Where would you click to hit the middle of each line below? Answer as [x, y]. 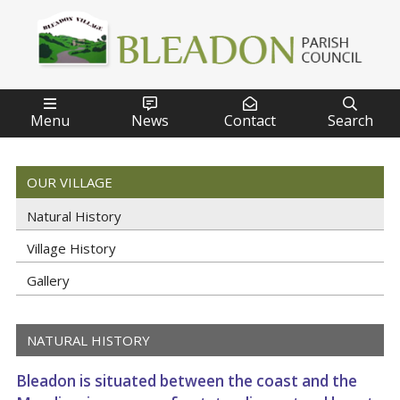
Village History [71, 249]
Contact [250, 121]
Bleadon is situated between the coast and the [187, 380]
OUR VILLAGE [70, 182]
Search [350, 121]
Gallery [48, 281]
